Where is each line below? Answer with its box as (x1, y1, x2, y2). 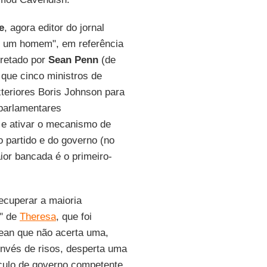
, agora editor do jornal (4, 22, 104, 33)
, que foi (55, 211, 92, 222)
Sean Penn (48, 54, 98, 66)
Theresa (19, 211, 56, 222)
